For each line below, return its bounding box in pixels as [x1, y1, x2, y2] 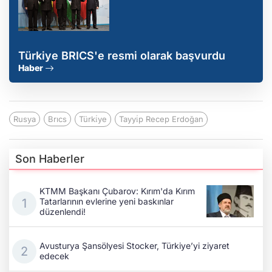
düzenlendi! [39, 206, 86, 217]
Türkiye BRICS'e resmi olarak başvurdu [18, 49, 225, 63]
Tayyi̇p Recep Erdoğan [119, 114, 203, 124]
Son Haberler [15, 152, 84, 166]
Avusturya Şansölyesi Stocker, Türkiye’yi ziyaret [39, 240, 229, 251]
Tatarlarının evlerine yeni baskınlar [39, 195, 174, 206]
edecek [39, 251, 69, 262]
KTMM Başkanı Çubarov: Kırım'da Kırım [39, 185, 195, 196]
